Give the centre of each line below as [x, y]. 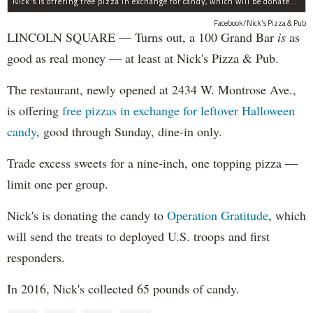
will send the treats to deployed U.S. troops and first [138, 236]
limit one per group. [58, 183]
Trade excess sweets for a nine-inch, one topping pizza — [152, 162]
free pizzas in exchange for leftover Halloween [179, 110]
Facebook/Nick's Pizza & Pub [260, 23]
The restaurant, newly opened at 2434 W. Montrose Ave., [152, 89]
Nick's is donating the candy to [87, 215]
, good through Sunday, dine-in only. [129, 131]
